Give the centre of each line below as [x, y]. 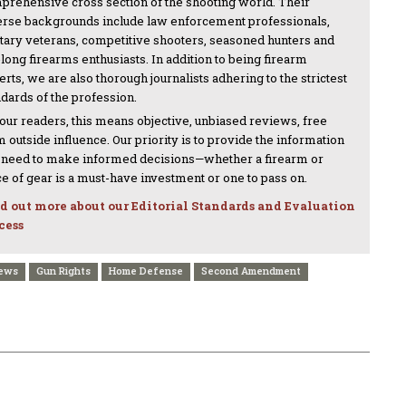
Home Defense [146, 270]
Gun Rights [63, 270]
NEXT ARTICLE [306, 388]
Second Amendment [251, 270]
